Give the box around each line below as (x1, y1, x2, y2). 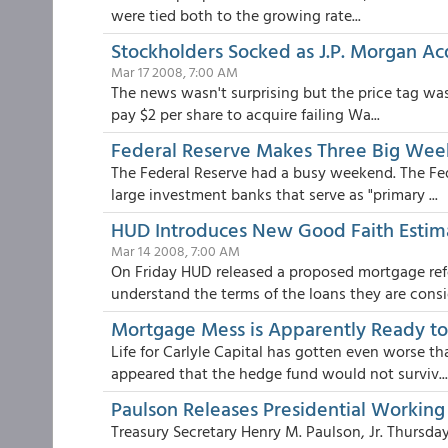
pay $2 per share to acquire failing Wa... (111, 102, 380, 126)
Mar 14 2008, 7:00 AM (111, 240, 240, 261)
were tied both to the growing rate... (111, 3, 361, 27)
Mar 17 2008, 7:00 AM (111, 61, 238, 82)
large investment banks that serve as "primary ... (111, 182, 438, 206)
